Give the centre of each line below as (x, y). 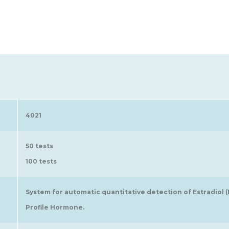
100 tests (41, 162)
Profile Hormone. (55, 208)
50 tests (39, 146)
